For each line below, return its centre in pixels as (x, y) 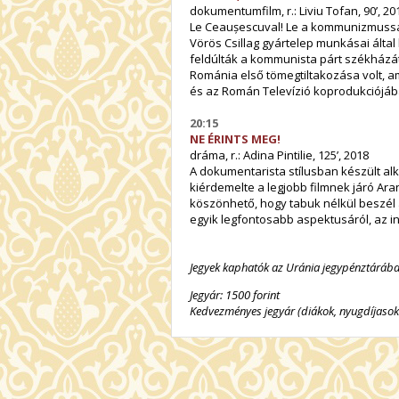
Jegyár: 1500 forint (235, 294)
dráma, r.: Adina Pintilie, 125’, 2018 (279, 155)
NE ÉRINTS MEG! (235, 138)
